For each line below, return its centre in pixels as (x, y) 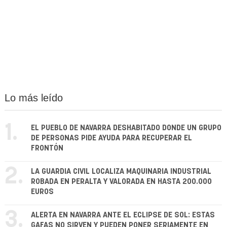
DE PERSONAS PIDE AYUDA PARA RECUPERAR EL (111, 138)
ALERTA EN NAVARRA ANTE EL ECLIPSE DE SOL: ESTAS (123, 215)
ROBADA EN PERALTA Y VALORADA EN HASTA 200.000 (121, 182)
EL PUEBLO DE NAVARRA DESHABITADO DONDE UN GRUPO (126, 128)
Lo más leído (34, 98)
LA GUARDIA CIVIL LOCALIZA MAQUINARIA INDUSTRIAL (121, 172)
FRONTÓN (47, 148)
